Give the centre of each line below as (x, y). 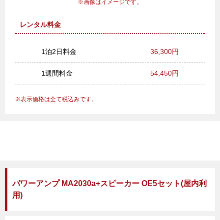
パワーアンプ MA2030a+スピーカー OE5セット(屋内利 (110, 183)
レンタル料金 (40, 25)
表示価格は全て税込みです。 (59, 99)
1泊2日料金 (59, 52)
